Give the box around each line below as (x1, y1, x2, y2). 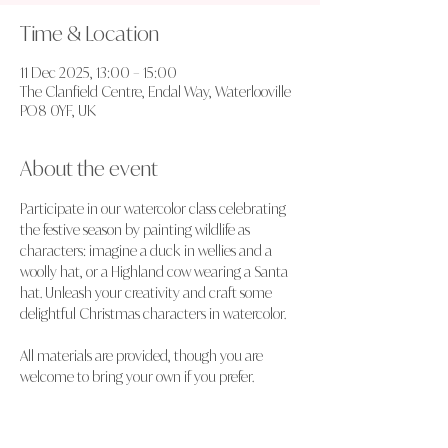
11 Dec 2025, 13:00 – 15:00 (20, 64, 177, 81)
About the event (20, 156, 158, 181)
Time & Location (20, 21, 159, 46)
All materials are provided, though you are (20, 347, 266, 364)
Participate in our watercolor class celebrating (20, 200, 289, 217)
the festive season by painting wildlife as (20, 221, 253, 238)
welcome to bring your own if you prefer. (20, 368, 254, 385)
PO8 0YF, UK (20, 102, 96, 119)
